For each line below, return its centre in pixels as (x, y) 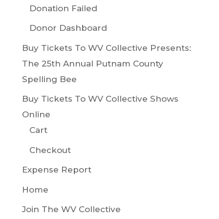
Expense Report (56, 170)
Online (36, 115)
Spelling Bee (49, 79)
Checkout (50, 150)
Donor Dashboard (68, 28)
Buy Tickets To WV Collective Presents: (106, 48)
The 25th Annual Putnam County (92, 63)
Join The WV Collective (71, 209)
